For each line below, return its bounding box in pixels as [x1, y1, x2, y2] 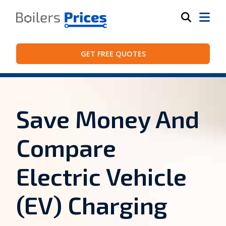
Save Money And [16, 104, 199, 134]
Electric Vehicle [16, 161, 187, 191]
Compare [16, 133, 116, 162]
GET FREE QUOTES [80, 49, 146, 59]
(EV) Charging [16, 190, 167, 220]
